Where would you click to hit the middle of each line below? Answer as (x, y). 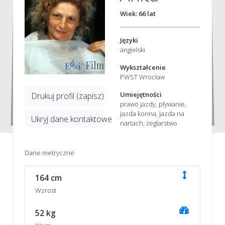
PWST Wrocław (142, 77)
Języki (129, 40)
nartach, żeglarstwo (149, 123)
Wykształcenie (143, 67)
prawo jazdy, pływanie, (153, 104)
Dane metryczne (49, 152)
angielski (133, 49)
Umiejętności (141, 94)
